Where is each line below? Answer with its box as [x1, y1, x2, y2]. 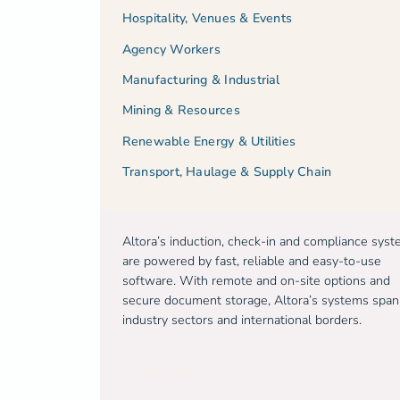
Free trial [144, 361, 197, 379]
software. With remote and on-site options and [121, 271, 390, 289]
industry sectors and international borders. [121, 311, 362, 329]
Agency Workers [121, 40, 221, 58]
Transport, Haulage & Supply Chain [121, 163, 332, 181]
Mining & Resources [121, 102, 240, 120]
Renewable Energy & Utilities [121, 132, 296, 150]
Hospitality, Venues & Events [121, 10, 293, 28]
